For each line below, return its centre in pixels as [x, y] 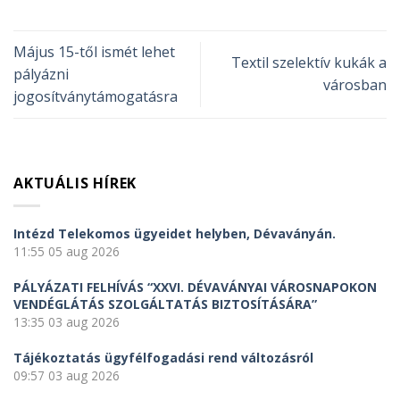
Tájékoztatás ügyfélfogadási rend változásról [163, 357]
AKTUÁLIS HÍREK [75, 183]
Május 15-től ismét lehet [94, 51]
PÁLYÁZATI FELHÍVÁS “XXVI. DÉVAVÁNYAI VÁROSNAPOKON [195, 287]
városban [355, 85]
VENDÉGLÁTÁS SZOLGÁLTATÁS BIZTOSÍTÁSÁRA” [165, 304]
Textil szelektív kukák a [309, 63]
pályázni [41, 74]
